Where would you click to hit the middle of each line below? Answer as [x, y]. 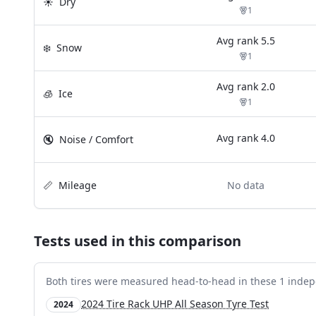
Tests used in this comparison [138, 241]
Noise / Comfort [96, 139]
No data [246, 185]
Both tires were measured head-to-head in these [163, 281]
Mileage [78, 185]
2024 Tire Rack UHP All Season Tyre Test [175, 304]
